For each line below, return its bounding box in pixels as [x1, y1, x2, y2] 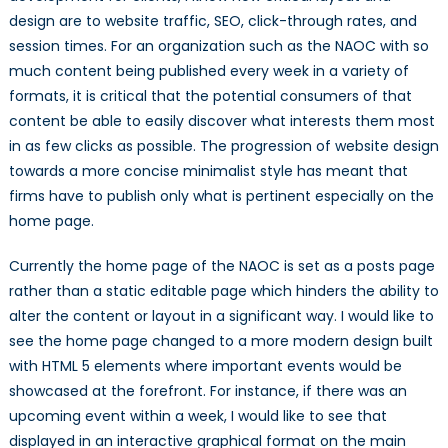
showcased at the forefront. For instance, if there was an [8, 381, 407, 402]
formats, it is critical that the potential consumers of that [8, 86, 412, 107]
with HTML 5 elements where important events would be [8, 356, 402, 377]
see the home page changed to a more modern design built [8, 331, 433, 352]
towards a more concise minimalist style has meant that [8, 161, 408, 182]
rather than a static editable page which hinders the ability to [8, 281, 439, 302]
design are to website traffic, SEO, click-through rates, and [8, 11, 417, 32]
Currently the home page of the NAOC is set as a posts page [8, 256, 435, 277]
